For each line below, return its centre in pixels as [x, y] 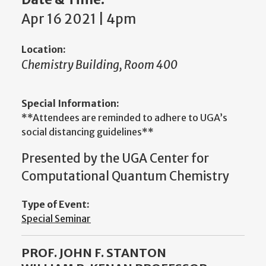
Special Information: [70, 103]
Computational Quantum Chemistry [125, 176]
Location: [44, 50]
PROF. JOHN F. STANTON [94, 253]
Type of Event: [56, 205]
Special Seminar [56, 219]
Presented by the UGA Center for [115, 158]
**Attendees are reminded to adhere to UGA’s [124, 117]
